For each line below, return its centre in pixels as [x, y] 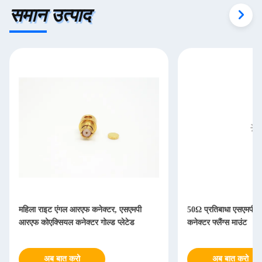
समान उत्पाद [50, 15]
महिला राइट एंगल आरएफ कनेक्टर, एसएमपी [80, 210]
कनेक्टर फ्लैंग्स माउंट [217, 223]
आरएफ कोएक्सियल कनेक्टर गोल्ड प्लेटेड [77, 223]
